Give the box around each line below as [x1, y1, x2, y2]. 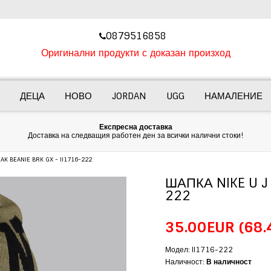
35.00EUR [165, 218, 239, 237]
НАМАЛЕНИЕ [204, 90, 263, 103]
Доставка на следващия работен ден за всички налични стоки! [28, 131, 243, 141]
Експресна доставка [99, 122, 172, 132]
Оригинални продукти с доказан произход [41, 47, 230, 60]
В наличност [206, 257, 252, 267]
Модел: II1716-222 [165, 245, 233, 255]
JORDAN [111, 90, 146, 103]
